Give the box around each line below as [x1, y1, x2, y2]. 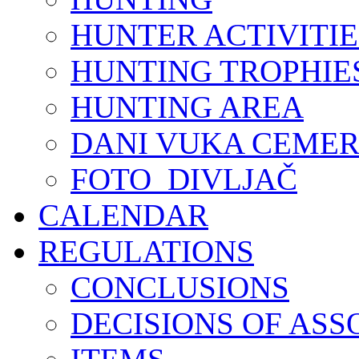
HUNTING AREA [71, 89, 304, 124]
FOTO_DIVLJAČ [71, 161, 297, 196]
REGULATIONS [38, 233, 254, 268]
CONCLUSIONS [71, 269, 289, 305]
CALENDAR [38, 197, 208, 232]
